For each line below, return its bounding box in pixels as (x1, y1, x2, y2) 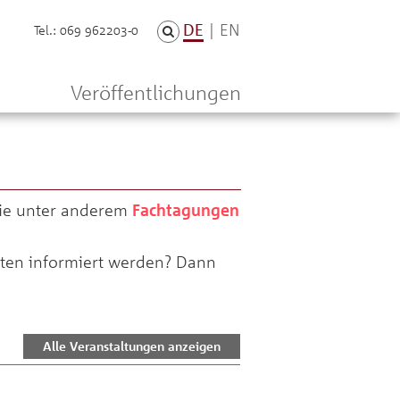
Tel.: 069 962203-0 (34, 22, 139, 37)
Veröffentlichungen (71, 80, 241, 104)
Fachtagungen (132, 200, 239, 220)
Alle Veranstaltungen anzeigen (43, 338, 221, 354)
